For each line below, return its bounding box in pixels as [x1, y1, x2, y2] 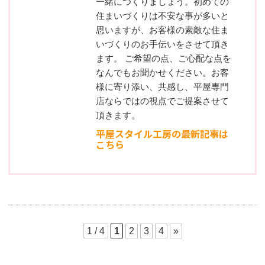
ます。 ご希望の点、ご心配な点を [96, 53, 231, 64]
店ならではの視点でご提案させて [96, 96, 229, 106]
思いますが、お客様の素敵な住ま [96, 25, 229, 35]
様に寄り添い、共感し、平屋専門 [96, 82, 229, 92]
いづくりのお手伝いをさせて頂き [96, 39, 229, 50]
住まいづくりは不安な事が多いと [96, 11, 229, 21]
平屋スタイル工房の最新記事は [96, 127, 228, 141]
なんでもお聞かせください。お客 [96, 67, 229, 78]
